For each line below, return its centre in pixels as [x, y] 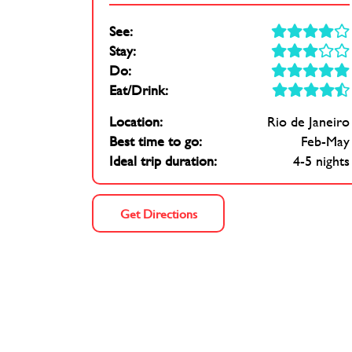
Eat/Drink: [139, 90]
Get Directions [158, 214]
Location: [136, 122]
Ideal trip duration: [163, 161]
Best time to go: [156, 141]
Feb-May [325, 141]
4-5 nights [321, 161]
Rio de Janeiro [308, 122]
